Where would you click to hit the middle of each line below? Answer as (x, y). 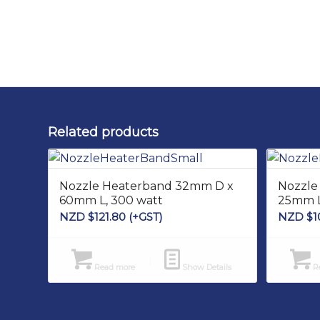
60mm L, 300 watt (111, 201)
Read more (113, 267)
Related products (103, 132)
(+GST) (144, 217)
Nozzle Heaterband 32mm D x (146, 186)
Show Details (206, 267)
